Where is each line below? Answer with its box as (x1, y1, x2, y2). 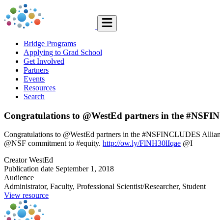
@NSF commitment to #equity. (4, 139, 103, 148)
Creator (4, 156, 27, 165)
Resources (24, 83, 55, 92)
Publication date (4, 165, 54, 173)
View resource (4, 191, 49, 200)
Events (24, 75, 45, 83)
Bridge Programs (24, 39, 76, 48)
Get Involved (24, 57, 64, 65)
